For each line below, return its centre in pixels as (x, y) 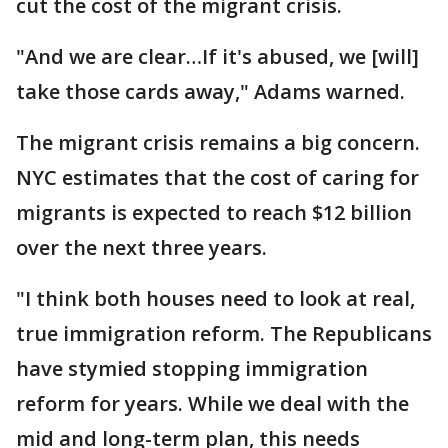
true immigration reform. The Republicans (224, 333)
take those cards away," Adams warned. (213, 91)
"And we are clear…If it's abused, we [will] (217, 56)
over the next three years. (141, 247)
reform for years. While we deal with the (212, 403)
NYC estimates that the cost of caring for (217, 177)
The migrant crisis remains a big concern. (218, 142)
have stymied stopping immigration (192, 368)
